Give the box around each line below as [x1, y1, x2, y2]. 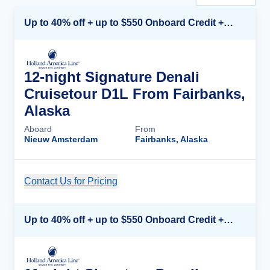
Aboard [24, 124, 52, 134]
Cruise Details [170, 176, 234, 186]
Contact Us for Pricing [24, 176, 118, 186]
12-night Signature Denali [24, 69, 199, 85]
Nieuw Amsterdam [24, 134, 98, 144]
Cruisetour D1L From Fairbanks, [24, 86, 245, 102]
